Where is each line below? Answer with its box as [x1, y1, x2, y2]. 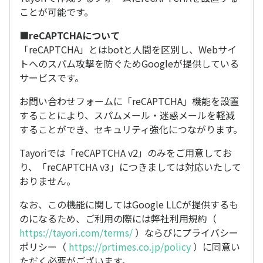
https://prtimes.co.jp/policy [69, 240, 191, 254]
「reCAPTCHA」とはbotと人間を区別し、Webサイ [19, 42, 237, 56]
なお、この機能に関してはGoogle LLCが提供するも [19, 197, 238, 211]
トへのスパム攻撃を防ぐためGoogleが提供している [19, 56, 239, 70]
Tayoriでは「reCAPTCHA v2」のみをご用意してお [19, 146, 232, 160]
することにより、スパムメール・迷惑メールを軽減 [19, 108, 235, 122]
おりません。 [19, 174, 76, 188]
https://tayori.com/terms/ [19, 225, 133, 240]
